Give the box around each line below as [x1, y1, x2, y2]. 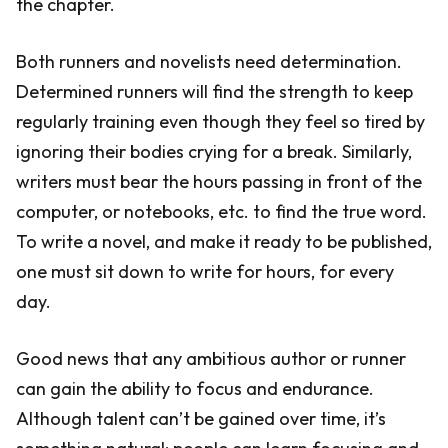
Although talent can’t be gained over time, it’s [16, 407, 386, 430]
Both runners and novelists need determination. [16, 50, 402, 73]
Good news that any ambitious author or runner [16, 347, 406, 370]
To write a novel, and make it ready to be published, [16, 230, 432, 253]
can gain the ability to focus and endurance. [16, 377, 374, 400]
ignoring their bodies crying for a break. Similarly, [16, 140, 412, 163]
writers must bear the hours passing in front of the [16, 170, 422, 193]
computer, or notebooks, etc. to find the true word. [16, 200, 427, 223]
